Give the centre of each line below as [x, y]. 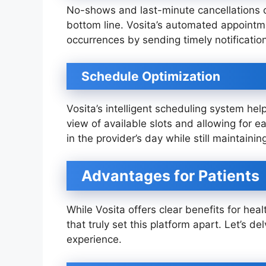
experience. [94, 240]
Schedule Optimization [151, 76]
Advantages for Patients [170, 176]
